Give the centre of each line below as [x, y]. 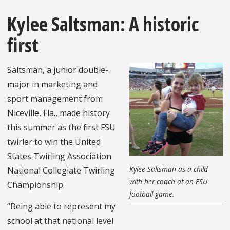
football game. [152, 194]
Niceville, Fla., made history [59, 113]
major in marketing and [52, 84]
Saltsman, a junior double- [58, 70]
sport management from [55, 99]
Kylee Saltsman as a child [169, 169]
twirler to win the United [54, 142]
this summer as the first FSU [61, 128]
